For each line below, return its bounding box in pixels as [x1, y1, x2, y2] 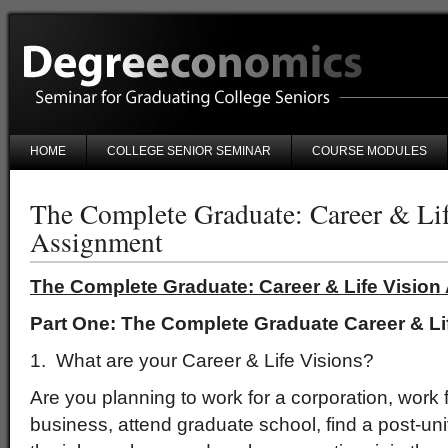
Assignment [30, 223, 163, 260]
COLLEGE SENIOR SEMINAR [107, 144, 271, 158]
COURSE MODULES [312, 144, 427, 158]
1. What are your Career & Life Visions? [30, 350, 374, 371]
